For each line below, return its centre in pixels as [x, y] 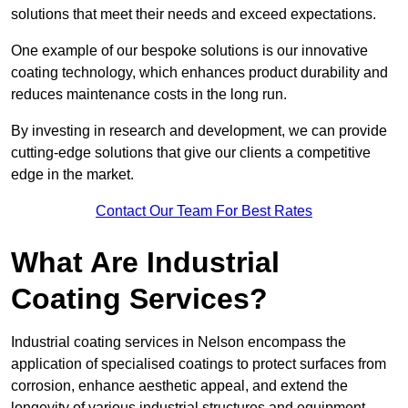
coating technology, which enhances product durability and [199, 73]
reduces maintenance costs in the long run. [151, 95]
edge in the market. [72, 175]
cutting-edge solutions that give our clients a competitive [191, 153]
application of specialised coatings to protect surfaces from [199, 364]
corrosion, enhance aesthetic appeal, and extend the [179, 386]
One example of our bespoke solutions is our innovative [189, 51]
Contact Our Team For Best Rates [204, 211]
